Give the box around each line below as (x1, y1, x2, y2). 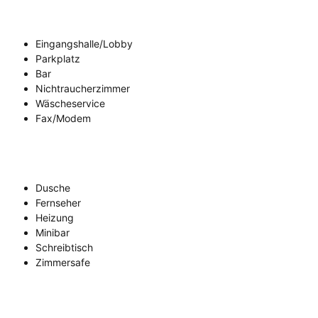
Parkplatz (35, 53, 80, 65)
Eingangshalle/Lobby (35, 38, 133, 50)
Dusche (35, 182, 70, 194)
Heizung (35, 212, 74, 224)
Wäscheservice (35, 97, 105, 110)
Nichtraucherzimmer (35, 82, 130, 95)
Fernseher (35, 197, 81, 209)
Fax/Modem (35, 112, 91, 125)
